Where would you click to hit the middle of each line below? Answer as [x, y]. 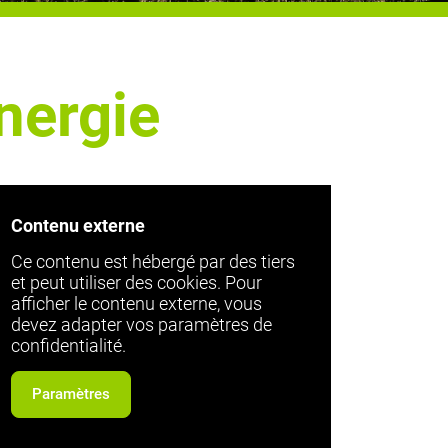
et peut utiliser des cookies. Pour [136, 282]
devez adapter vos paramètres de [141, 324]
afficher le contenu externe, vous [136, 303]
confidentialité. [68, 345]
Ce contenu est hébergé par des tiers [153, 261]
